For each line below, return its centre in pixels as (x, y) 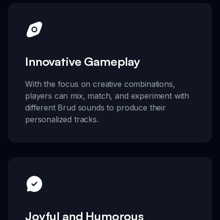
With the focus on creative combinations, (100, 84)
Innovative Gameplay (83, 62)
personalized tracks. (62, 120)
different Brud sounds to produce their (96, 108)
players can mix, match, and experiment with (107, 96)
